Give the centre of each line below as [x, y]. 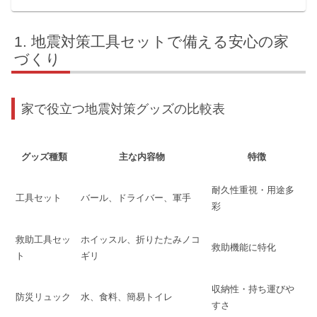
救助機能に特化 [244, 248]
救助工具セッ [43, 240]
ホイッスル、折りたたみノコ [140, 240]
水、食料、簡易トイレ [127, 297]
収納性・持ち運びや [253, 289]
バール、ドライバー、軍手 [136, 198]
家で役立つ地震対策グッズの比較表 [123, 108]
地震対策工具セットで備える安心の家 [160, 42]
